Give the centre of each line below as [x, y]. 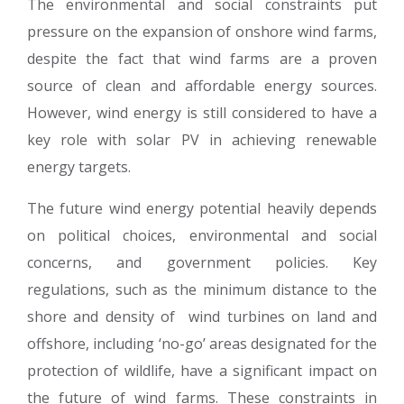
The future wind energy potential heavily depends [202, 208]
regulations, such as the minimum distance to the [202, 289]
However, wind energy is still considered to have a [202, 113]
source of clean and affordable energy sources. [202, 86]
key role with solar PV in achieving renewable [202, 140]
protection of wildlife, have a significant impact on [202, 371]
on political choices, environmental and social [202, 235]
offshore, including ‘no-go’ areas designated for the [202, 344]
